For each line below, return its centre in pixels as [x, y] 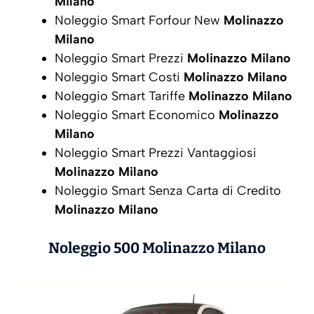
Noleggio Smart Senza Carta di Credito [168, 190]
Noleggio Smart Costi [119, 77]
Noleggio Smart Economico [137, 115]
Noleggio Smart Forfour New [139, 20]
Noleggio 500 [94, 248]
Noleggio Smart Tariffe [122, 96]
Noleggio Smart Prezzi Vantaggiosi [156, 152]
